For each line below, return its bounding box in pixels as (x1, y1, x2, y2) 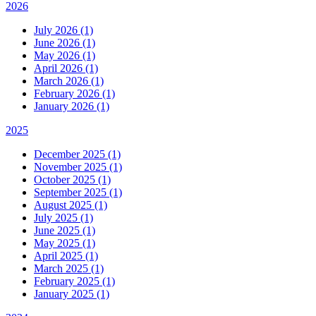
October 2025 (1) (34, 173, 111, 186)
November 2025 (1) (34, 160, 122, 173)
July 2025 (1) (34, 211, 93, 224)
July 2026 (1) (34, 23, 93, 36)
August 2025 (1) (34, 198, 107, 211)
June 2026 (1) (34, 36, 95, 49)
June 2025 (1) (34, 224, 95, 236)
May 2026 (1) (34, 49, 95, 61)
